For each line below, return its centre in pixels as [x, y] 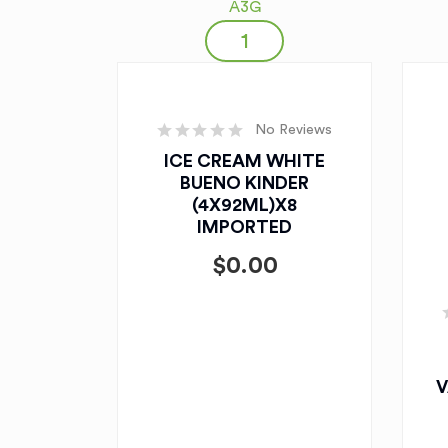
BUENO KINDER [244, 183]
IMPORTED [244, 227]
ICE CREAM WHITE [244, 161]
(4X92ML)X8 [244, 205]
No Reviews [293, 130]
